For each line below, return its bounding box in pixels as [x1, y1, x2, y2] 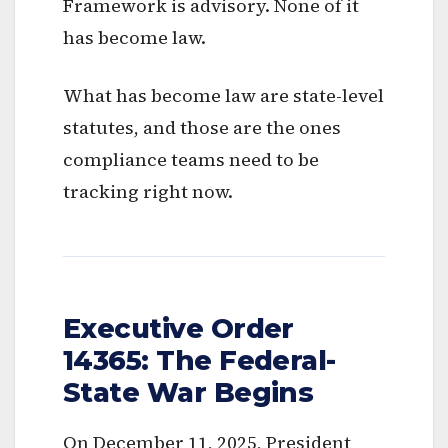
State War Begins [63, 375, 314, 409]
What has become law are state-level [63, 82, 384, 108]
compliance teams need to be [63, 146, 319, 172]
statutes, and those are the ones [63, 114, 341, 140]
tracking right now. [63, 178, 233, 204]
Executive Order [63, 311, 294, 345]
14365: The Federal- [63, 343, 336, 377]
